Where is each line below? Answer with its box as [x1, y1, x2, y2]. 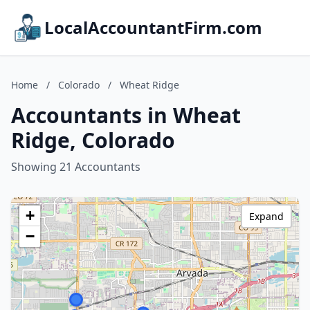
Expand [249, 210, 284, 223]
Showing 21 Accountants [11, 159, 140, 174]
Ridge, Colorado [11, 126, 175, 154]
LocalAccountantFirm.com [44, 16, 262, 39]
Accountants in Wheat [11, 101, 241, 129]
